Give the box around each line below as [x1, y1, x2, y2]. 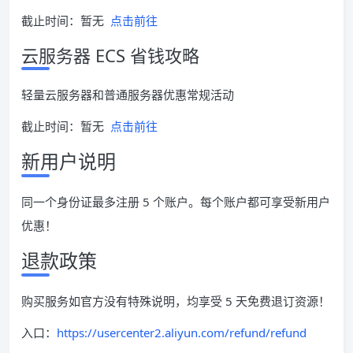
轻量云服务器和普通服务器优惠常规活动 [21, 87, 234, 103]
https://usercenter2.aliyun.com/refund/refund [57, 325, 307, 341]
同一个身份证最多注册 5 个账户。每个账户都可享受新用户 [21, 194, 330, 210]
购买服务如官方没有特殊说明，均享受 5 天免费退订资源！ [21, 293, 330, 310]
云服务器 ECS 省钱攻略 [21, 43, 199, 68]
